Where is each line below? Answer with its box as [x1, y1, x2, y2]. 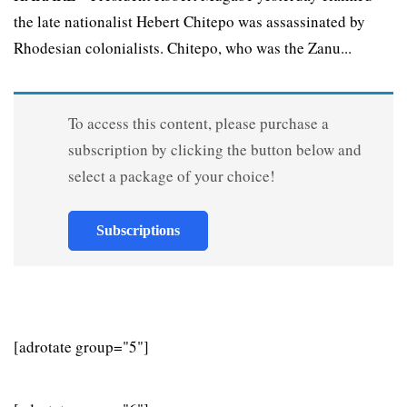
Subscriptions [95, 222, 180, 238]
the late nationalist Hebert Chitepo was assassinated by [14, 10, 365, 32]
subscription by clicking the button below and [67, 138, 362, 160]
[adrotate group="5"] [14, 335, 149, 357]
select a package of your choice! [67, 164, 275, 186]
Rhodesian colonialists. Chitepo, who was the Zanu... [14, 36, 352, 58]
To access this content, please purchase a [67, 112, 329, 134]
